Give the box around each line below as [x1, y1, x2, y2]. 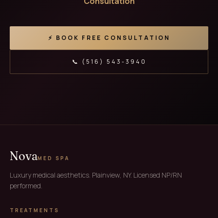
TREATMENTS [10, 207, 59, 214]
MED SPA [37, 155, 70, 162]
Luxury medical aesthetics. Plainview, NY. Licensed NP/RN [10, 170, 182, 180]
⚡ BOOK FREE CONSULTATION [48, 34, 170, 42]
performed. [10, 181, 42, 190]
